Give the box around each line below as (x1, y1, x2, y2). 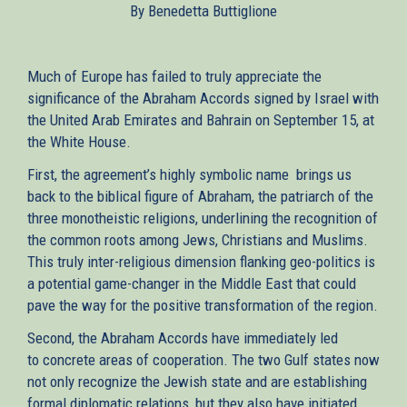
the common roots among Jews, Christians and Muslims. (27, 230, 368, 249)
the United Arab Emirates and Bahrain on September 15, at (27, 110, 374, 129)
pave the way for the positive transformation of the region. (27, 295, 378, 314)
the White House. (27, 132, 131, 151)
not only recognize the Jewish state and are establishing (27, 372, 367, 391)
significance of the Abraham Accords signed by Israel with (27, 88, 379, 107)
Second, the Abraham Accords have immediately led (27, 328, 338, 347)
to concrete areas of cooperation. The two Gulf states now (27, 350, 380, 369)
